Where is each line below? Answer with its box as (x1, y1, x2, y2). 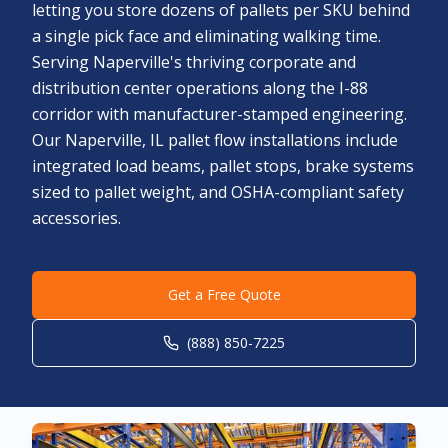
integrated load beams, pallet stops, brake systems (32, 155, 414, 177)
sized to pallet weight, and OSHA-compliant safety (32, 181, 404, 203)
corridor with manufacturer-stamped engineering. (32, 103, 407, 125)
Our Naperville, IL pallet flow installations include (32, 129, 398, 151)
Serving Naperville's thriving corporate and (32, 51, 356, 73)
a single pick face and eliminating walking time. (32, 25, 381, 47)
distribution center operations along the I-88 (32, 77, 368, 99)
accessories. (32, 207, 121, 229)
